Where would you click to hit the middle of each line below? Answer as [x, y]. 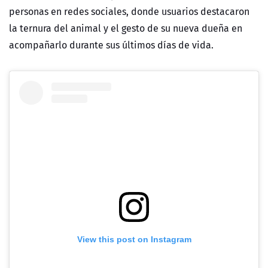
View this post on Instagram [134, 239]
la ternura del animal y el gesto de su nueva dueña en [126, 28]
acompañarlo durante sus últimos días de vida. [111, 45]
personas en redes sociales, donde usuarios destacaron [129, 11]
